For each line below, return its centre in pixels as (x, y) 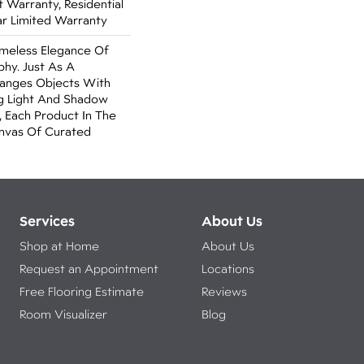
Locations (227, 269)
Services (47, 221)
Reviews (224, 291)
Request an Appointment (89, 269)
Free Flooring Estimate (84, 291)
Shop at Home (59, 246)
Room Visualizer (63, 314)
